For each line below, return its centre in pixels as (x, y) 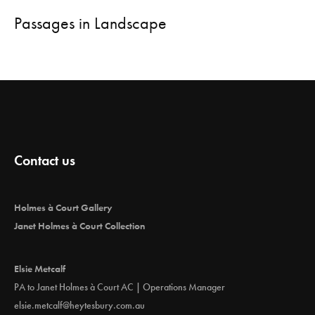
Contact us (45, 160)
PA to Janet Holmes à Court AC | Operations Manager (120, 287)
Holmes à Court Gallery (63, 207)
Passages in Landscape (90, 23)
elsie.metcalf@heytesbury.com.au (79, 305)
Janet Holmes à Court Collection (79, 226)
